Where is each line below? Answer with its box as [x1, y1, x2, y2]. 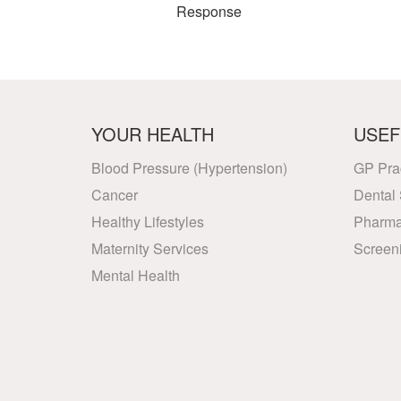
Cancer [91, 184, 138, 205]
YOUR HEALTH [91, 121, 214, 147]
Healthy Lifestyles [91, 211, 204, 232]
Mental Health [91, 265, 180, 286]
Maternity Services [91, 238, 209, 259]
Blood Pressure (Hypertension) [91, 158, 287, 178]
